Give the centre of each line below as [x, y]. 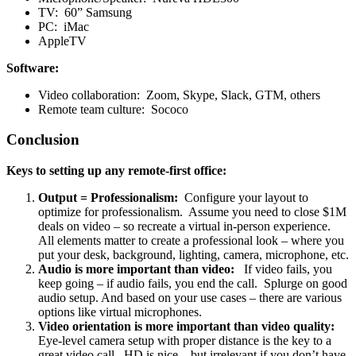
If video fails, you [283, 269]
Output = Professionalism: [108, 198]
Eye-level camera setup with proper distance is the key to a [185, 341]
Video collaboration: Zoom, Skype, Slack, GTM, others [179, 95]
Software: [33, 68]
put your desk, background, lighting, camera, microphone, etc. [193, 255]
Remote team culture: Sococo [113, 109]
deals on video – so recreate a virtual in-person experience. [186, 226]
